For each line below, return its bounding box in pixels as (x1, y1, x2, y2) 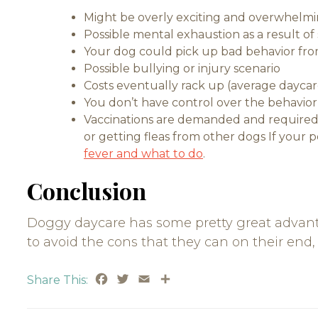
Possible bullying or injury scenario (84, 62, 280, 75)
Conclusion (27, 175, 146, 206)
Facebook (109, 272, 165, 285)
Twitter (131, 272, 172, 285)
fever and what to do (84, 147, 203, 160)
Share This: (27, 273, 88, 287)
